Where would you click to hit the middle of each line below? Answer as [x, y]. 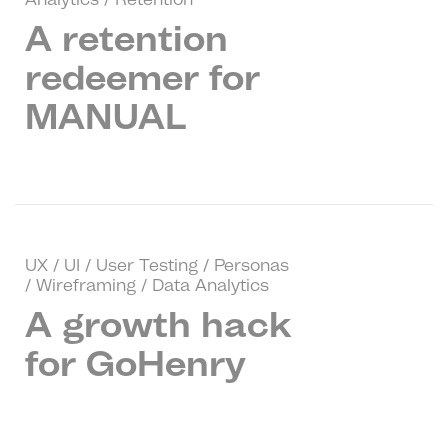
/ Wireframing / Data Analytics [147, 285]
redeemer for [142, 77]
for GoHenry [135, 363]
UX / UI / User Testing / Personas [157, 265]
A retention [126, 38]
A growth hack [158, 324]
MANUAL [105, 116]
